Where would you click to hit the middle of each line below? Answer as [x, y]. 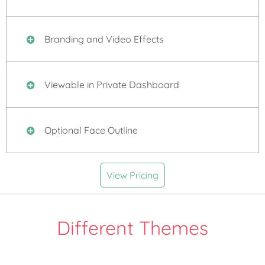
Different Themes [132, 227]
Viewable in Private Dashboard [111, 85]
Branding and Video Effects [103, 39]
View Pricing [132, 175]
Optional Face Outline [90, 130]
